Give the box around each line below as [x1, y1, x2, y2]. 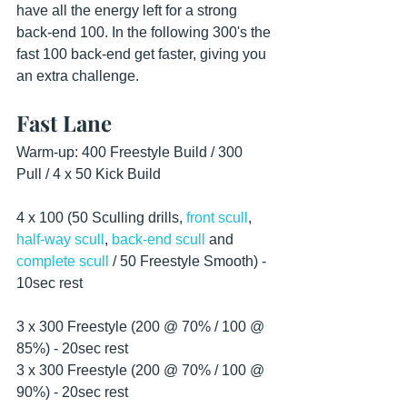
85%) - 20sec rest [16, 341, 128, 356]
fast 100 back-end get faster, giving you [16, 46, 270, 62]
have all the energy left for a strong [16, 3, 241, 18]
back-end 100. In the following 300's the [16, 25, 274, 40]
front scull [186, 210, 248, 225]
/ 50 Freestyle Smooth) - [109, 253, 270, 269]
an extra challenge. [16, 68, 139, 84]
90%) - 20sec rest [16, 384, 128, 400]
